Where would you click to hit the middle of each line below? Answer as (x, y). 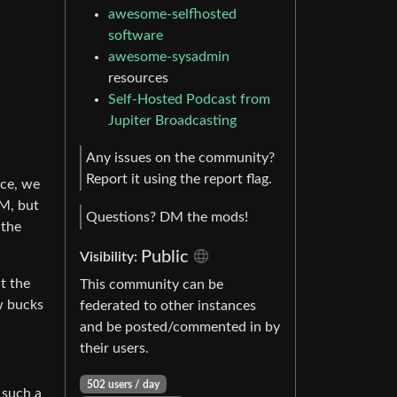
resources (138, 78)
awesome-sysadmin (169, 57)
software (136, 36)
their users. (114, 348)
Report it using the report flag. (179, 179)
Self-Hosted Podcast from (189, 100)
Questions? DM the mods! (167, 217)
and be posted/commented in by (180, 327)
